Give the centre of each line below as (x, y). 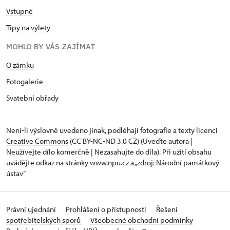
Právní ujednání (32, 209)
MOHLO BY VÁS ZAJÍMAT (51, 46)
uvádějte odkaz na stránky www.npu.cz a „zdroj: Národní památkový (113, 162)
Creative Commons (37, 141)
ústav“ (16, 173)
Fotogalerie (25, 81)
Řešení (167, 209)
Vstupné (20, 11)
